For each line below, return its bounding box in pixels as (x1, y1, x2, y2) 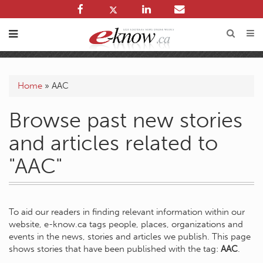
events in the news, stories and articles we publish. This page (9, 231, 251, 242)
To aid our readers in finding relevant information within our (9, 207, 245, 217)
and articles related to (9, 130, 218, 156)
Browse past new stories (9, 107, 242, 133)
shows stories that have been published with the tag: (9, 244, 221, 254)
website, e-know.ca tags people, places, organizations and (9, 219, 243, 230)
